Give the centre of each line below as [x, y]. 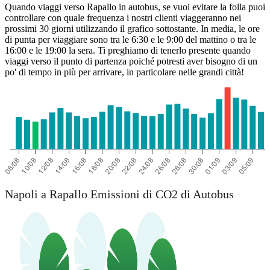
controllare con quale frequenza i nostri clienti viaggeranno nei [123, 17]
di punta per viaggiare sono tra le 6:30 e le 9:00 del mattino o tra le [130, 39]
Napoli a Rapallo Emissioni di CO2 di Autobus [119, 194]
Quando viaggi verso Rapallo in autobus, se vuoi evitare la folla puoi [135, 7]
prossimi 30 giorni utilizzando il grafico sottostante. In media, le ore [132, 28]
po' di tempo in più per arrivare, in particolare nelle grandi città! [124, 72]
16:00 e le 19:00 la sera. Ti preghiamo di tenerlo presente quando [128, 50]
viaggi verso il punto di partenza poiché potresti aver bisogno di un [131, 61]
